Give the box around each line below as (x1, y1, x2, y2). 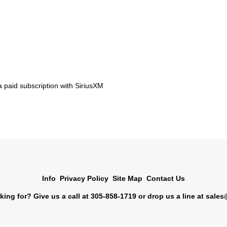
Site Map (112, 174, 142, 182)
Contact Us (146, 174, 185, 182)
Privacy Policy (60, 174, 108, 182)
